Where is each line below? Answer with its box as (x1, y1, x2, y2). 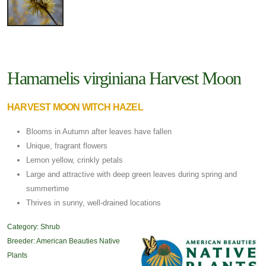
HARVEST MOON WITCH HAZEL (7, 102, 143, 113)
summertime (26, 184, 69, 194)
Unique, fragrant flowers (26, 141, 107, 151)
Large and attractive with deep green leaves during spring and (26, 170, 237, 179)
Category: (7, 223, 39, 231)
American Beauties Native (36, 237, 120, 245)
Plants (7, 251, 27, 259)
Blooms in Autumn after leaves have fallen (26, 127, 172, 137)
